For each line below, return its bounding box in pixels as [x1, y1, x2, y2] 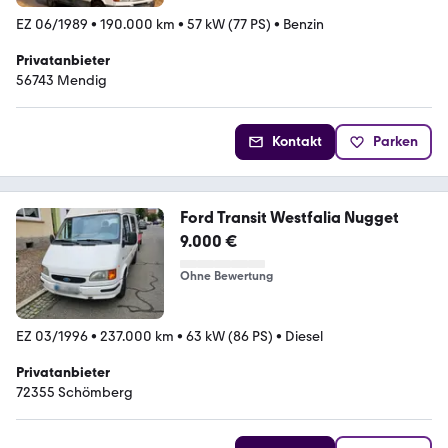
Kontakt [272, 133, 322, 150]
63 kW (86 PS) [186, 327, 273, 345]
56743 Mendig [16, 72, 107, 89]
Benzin [283, 16, 324, 33]
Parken [373, 133, 418, 150]
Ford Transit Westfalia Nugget [179, 208, 399, 227]
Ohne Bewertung [179, 269, 273, 283]
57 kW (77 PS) [187, 16, 271, 33]
